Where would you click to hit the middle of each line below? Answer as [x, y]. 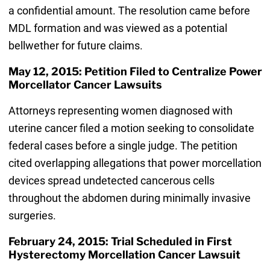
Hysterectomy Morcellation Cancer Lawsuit [124, 254]
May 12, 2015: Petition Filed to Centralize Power [135, 72]
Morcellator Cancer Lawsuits [85, 85]
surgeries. [32, 215]
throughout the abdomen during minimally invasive [129, 198]
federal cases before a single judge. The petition [123, 145]
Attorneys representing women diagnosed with [120, 110]
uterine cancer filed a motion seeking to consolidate [131, 128]
